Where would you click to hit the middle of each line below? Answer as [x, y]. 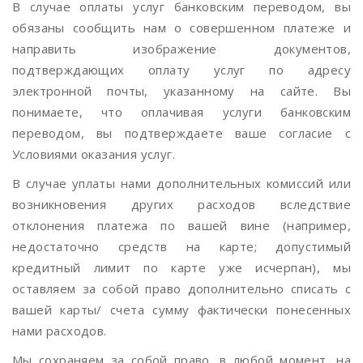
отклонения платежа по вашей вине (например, [181, 225]
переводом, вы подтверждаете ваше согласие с [181, 133]
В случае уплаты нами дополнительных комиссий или [181, 183]
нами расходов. [60, 331]
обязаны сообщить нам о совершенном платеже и [181, 28]
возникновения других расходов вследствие [181, 204]
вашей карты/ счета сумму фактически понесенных [181, 310]
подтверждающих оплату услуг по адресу [181, 70]
